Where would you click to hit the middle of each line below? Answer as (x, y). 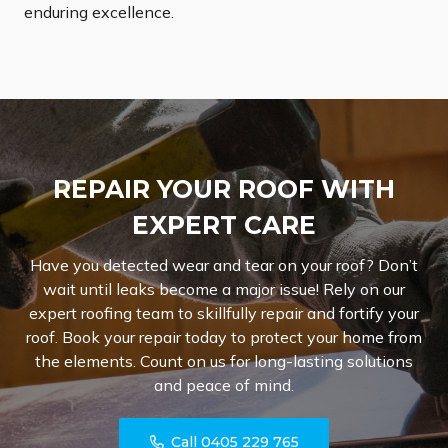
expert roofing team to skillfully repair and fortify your (224, 313)
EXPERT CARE (224, 225)
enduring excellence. (99, 12)
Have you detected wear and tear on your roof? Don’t (224, 265)
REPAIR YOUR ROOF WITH (224, 189)
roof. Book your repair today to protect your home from (224, 337)
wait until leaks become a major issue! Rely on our (224, 289)
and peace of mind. (224, 385)
